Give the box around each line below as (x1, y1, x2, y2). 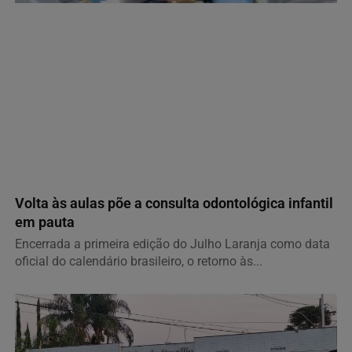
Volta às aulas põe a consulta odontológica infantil (15, 196, 333, 212)
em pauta (15, 214, 75, 231)
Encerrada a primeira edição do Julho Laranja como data (15, 236, 330, 252)
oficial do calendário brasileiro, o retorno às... (15, 254, 262, 269)
